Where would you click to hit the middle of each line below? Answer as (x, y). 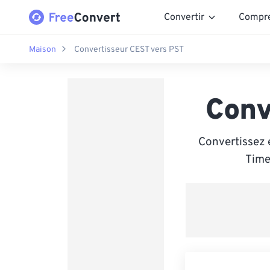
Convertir (184, 17)
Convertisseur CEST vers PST (129, 49)
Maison (42, 49)
